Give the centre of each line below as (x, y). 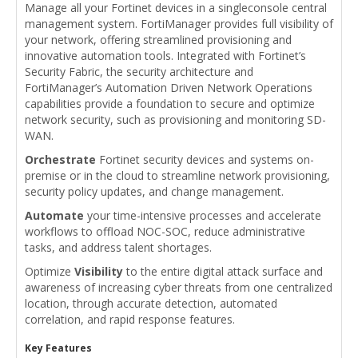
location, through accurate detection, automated (151, 303)
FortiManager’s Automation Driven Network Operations (169, 87)
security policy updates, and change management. (154, 191)
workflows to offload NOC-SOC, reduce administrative (165, 231)
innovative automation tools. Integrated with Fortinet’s (165, 55)
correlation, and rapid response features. (130, 319)
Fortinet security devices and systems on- (205, 159)
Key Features (58, 348)
